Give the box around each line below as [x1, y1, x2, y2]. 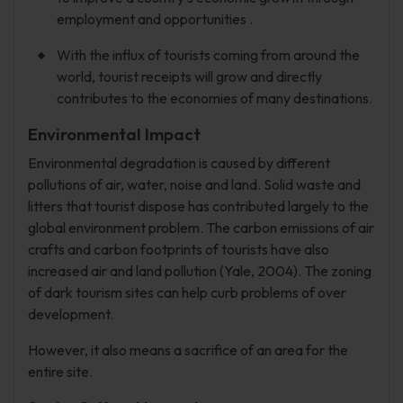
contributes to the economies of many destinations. [57, 89, 372, 107]
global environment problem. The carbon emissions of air [28, 219, 374, 237]
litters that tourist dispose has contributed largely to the [28, 197, 369, 215]
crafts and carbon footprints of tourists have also [28, 240, 329, 258]
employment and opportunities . [57, 10, 253, 28]
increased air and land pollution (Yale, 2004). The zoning [28, 262, 372, 280]
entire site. [28, 363, 93, 381]
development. [28, 305, 113, 323]
